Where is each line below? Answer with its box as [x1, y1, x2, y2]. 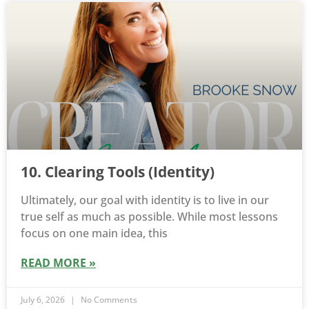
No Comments [79, 294, 137, 306]
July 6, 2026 [21, 294, 67, 306]
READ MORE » [21, 255, 96, 271]
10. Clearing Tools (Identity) [21, 162, 215, 182]
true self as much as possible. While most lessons [21, 209, 278, 225]
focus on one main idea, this [21, 226, 168, 241]
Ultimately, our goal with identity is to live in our [21, 192, 269, 208]
